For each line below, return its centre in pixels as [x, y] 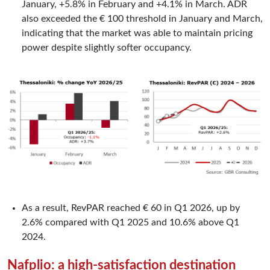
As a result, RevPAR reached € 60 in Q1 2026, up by [131, 208]
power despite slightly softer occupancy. [107, 47]
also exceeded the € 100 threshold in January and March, [142, 18]
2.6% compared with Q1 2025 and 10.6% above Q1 [130, 223]
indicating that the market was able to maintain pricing [137, 33]
